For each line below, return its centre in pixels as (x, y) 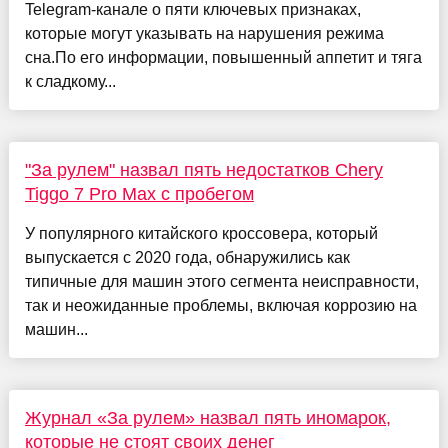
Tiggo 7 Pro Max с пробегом (139, 194)
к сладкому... (70, 82)
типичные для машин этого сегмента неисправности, (221, 282)
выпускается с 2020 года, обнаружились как (187, 258)
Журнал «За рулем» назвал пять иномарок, (207, 418)
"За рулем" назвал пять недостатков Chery (203, 170)
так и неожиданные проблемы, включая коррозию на (220, 306)
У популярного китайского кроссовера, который (201, 234)
